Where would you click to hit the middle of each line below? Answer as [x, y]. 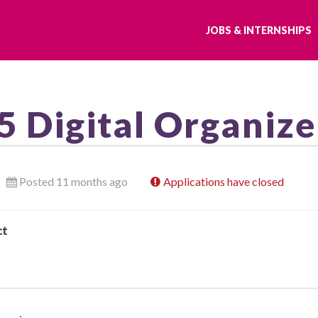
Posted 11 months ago [73, 181]
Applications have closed [223, 181]
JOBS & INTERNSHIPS [259, 30]
